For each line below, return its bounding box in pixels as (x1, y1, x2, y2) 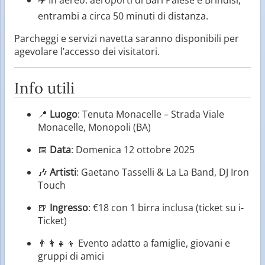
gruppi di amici (38, 249, 104, 263)
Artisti (50, 165, 76, 179)
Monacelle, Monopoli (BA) (38, 120, 151, 134)
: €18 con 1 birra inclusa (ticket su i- (88, 201, 244, 214)
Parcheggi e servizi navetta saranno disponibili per (14, 31, 239, 45)
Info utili (14, 77, 75, 98)
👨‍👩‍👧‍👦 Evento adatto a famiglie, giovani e (38, 236, 230, 250)
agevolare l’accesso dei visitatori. (14, 44, 160, 58)
